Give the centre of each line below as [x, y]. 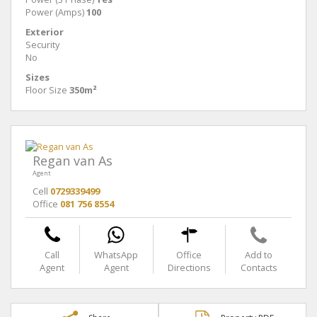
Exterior [45, 31]
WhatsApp [116, 254]
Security [42, 44]
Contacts [259, 267]
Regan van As [73, 160]
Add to [259, 254]
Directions [189, 267]
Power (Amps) [55, 12]
